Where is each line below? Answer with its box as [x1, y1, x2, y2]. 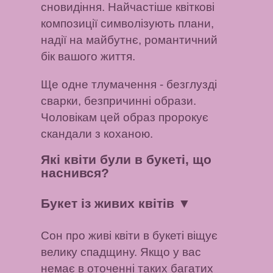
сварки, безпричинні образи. [41, 94, 197, 107]
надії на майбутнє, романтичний [41, 34, 218, 47]
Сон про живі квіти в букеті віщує [41, 229, 218, 243]
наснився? [41, 166, 110, 180]
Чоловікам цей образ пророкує [41, 110, 209, 124]
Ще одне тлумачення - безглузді [41, 77, 218, 91]
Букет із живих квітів [41, 196, 179, 210]
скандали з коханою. [41, 127, 154, 140]
